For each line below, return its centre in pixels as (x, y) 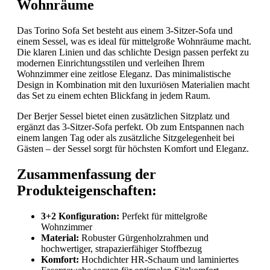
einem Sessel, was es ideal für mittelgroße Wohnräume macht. (134, 41)
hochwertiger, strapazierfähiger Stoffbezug (121, 248)
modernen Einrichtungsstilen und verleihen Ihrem (111, 63)
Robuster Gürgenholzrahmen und (144, 237)
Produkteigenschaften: (87, 190)
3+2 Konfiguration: (80, 216)
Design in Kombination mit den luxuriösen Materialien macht (133, 84)
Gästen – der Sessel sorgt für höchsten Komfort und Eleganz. (133, 148)
